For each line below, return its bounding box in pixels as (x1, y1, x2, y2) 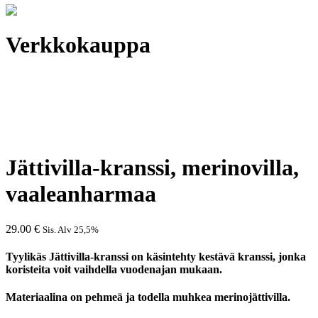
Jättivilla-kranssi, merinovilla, (6, 155, 299, 181)
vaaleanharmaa (6, 181, 156, 207)
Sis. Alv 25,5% (43, 224, 99, 235)
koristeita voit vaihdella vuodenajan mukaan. (6, 263, 222, 276)
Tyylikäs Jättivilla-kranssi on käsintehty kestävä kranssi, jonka (6, 251, 306, 263)
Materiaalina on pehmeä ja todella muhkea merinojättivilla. (6, 291, 290, 304)
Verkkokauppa (6, 32, 150, 58)
